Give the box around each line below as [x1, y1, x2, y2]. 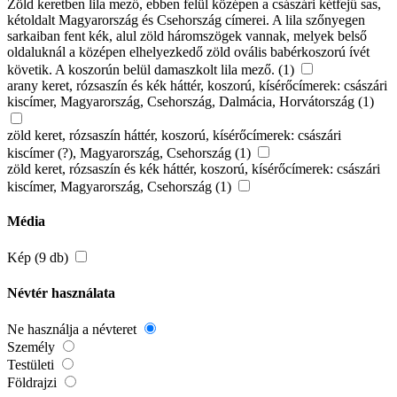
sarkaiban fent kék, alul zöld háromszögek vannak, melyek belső [7, 27, 367, 43]
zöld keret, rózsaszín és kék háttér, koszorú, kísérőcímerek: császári [7, 160, 380, 176]
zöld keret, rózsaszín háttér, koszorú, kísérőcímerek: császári [7, 127, 341, 143]
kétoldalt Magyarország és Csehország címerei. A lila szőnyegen [7, 12, 365, 27]
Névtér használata [7, 284, 115, 300]
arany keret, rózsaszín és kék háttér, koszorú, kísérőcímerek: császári [7, 77, 387, 93]
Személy [7, 339, 58, 354]
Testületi [7, 356, 58, 372]
